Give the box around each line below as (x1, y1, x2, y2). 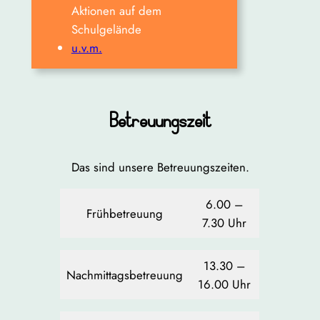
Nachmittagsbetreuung (66, 266, 184, 284)
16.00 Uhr (198, 275, 251, 293)
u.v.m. (71, 39, 102, 56)
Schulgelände (71, 20, 141, 38)
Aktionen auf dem (71, 1, 161, 19)
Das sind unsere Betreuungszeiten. (71, 159, 249, 176)
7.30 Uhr (202, 214, 247, 231)
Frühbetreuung (86, 204, 164, 222)
